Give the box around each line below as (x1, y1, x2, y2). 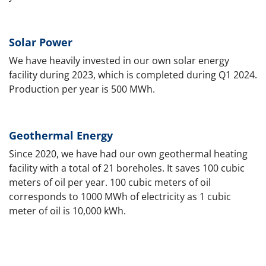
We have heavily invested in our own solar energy (9, 53, 229, 67)
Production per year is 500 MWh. (9, 82, 155, 96)
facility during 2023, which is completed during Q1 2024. (9, 68, 257, 81)
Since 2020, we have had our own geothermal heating (9, 147, 248, 160)
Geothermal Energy (9, 128, 113, 142)
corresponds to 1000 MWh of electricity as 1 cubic (9, 189, 231, 203)
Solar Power (9, 34, 72, 49)
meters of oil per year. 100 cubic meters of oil (9, 175, 211, 189)
